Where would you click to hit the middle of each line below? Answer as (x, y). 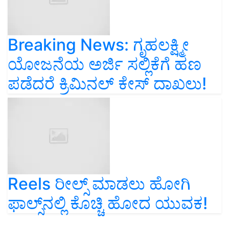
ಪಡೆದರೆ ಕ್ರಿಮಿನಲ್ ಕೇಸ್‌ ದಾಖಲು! (107, 84)
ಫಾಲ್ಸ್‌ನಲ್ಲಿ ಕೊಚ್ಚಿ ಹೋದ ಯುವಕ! (108, 203)
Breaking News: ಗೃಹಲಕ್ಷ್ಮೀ (98, 45)
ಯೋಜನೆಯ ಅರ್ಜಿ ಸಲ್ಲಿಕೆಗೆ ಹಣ (105, 64)
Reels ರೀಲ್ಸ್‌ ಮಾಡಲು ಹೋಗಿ (99, 184)
